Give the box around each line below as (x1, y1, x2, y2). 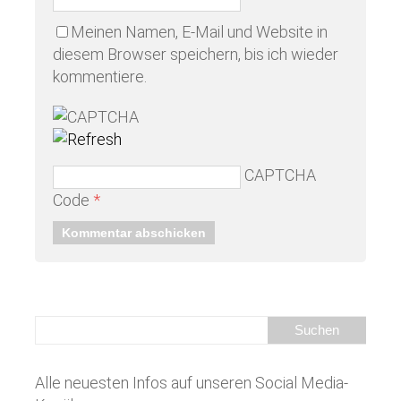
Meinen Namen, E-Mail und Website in (71, 21, 328, 41)
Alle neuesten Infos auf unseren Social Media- (35, 372, 348, 392)
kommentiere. (53, 66, 147, 86)
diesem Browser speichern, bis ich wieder (53, 44, 338, 64)
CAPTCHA (244, 165, 316, 184)
